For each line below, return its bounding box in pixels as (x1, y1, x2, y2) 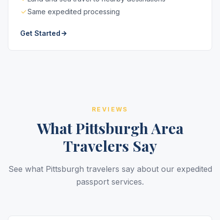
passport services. (76, 177, 144, 187)
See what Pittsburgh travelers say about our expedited (8, 164, 212, 174)
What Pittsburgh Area (36, 118, 184, 138)
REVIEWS (92, 106, 128, 113)
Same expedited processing (27, 7, 120, 16)
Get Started (20, 29, 60, 37)
